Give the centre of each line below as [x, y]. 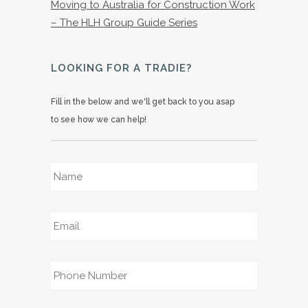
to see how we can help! [99, 119]
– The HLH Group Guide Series [124, 22]
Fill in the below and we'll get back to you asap [143, 101]
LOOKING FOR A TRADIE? [121, 68]
